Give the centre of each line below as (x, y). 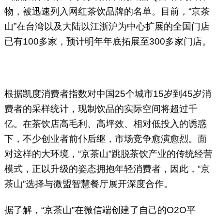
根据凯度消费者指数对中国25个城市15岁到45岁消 (108, 94)
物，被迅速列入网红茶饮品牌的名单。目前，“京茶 (107, 12)
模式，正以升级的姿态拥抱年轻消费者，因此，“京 (107, 169)
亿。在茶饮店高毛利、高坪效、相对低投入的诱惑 (105, 124)
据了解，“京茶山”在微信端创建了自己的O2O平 (100, 210)
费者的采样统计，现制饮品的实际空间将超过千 (101, 109)
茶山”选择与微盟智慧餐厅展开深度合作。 (88, 184)
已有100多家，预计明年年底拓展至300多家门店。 (108, 42)
